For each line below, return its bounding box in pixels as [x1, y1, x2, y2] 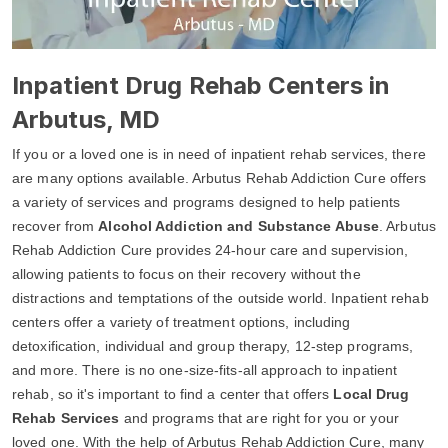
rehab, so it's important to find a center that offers [12, 385, 334, 402]
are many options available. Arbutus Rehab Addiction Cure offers [12, 169, 427, 186]
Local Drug [333, 385, 410, 402]
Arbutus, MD [12, 104, 161, 134]
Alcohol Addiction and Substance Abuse [98, 217, 380, 234]
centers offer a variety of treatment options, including [12, 313, 351, 330]
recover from [12, 217, 99, 234]
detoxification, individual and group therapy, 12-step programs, [12, 337, 414, 354]
